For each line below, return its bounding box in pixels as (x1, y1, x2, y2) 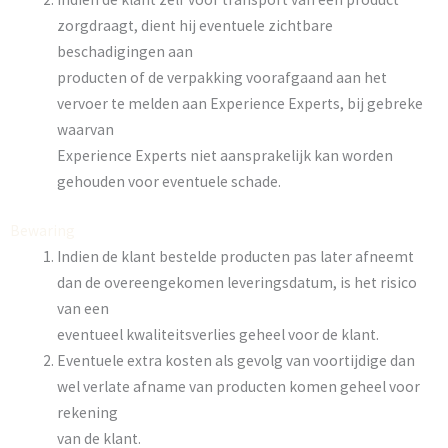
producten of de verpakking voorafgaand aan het (56, 67, 387, 87)
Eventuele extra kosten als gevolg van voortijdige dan (56, 350, 415, 370)
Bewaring (10, 220, 75, 240)
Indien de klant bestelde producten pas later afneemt (56, 246, 414, 266)
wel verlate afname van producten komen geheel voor (56, 376, 420, 396)
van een (56, 298, 109, 318)
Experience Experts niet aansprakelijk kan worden (56, 145, 393, 165)
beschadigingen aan (56, 41, 193, 61)
